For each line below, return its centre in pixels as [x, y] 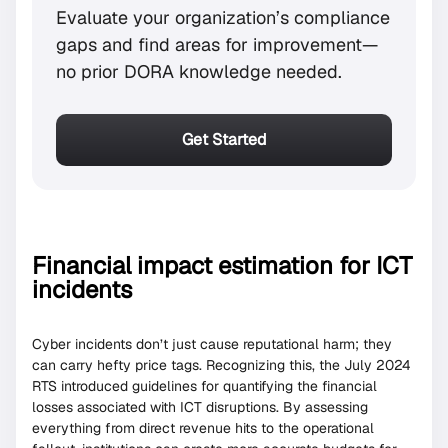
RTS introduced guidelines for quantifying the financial [204, 386]
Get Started [224, 140]
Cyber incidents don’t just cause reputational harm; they [212, 344]
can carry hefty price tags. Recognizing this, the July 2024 [221, 365]
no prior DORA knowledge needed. [199, 72]
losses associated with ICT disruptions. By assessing [200, 407]
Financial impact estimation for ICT [222, 266]
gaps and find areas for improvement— [217, 45]
